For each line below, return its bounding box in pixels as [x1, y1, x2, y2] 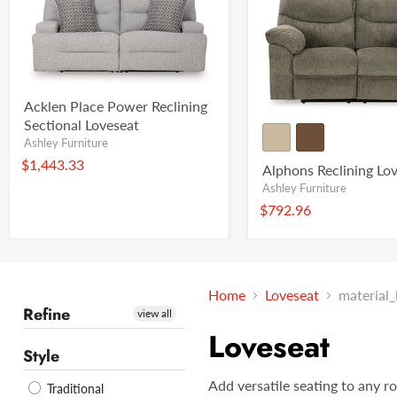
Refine [23, 303, 70, 327]
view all [137, 307, 172, 321]
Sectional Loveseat [24, 116, 139, 134]
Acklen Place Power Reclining [24, 97, 207, 115]
